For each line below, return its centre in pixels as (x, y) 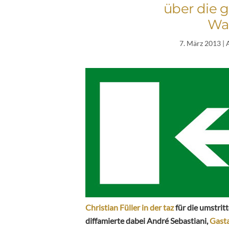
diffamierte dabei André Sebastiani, (147, 220)
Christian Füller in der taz (130, 207)
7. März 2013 (200, 43)
